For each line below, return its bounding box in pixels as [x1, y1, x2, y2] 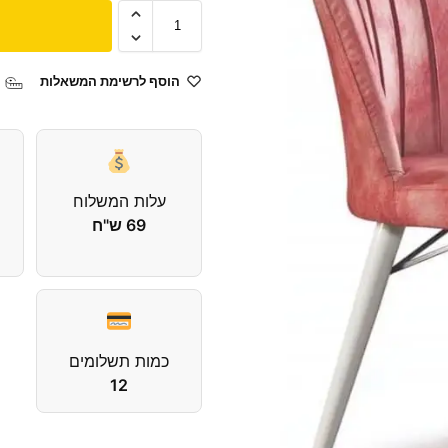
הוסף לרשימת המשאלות [40, 72, 181, 89]
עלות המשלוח [72, 190, 166, 211]
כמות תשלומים [69, 350, 170, 371]
